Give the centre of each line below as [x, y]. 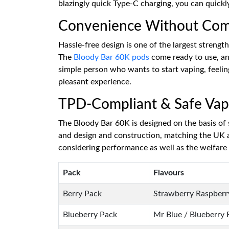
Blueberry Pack [90, 215]
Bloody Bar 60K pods [111, 57]
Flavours [169, 173]
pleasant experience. [95, 82]
